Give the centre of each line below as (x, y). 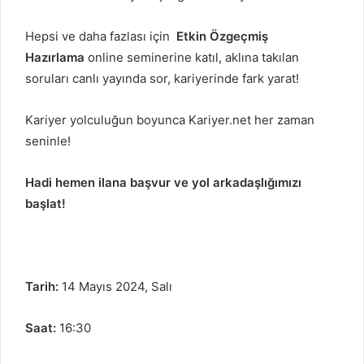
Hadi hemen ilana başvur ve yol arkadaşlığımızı (163, 182)
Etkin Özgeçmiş (222, 36)
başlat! (45, 203)
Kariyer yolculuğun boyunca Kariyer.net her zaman (170, 119)
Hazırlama (55, 57)
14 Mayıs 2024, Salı (117, 286)
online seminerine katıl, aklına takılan (192, 57)
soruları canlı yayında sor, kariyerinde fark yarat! (162, 78)
